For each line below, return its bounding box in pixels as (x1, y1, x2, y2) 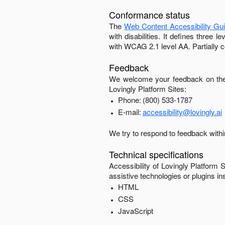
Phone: (118, 94, 141, 105)
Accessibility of (109, 160, 161, 171)
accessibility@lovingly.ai (142, 106, 222, 117)
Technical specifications (109, 148, 203, 161)
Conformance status (109, 8, 190, 21)
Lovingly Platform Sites (109, 83, 184, 94)
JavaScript (118, 205, 153, 216)
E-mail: (118, 106, 141, 117)
